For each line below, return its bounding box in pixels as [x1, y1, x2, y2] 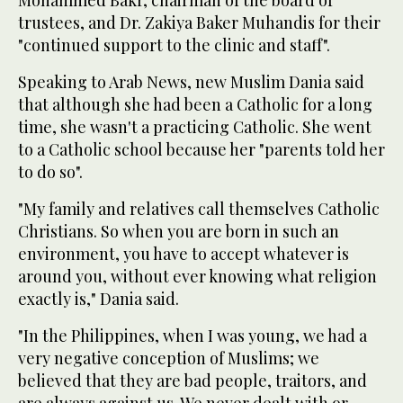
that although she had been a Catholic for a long [18, 93, 372, 115]
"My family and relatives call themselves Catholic [18, 197, 380, 219]
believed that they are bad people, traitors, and [18, 369, 367, 391]
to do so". [18, 160, 83, 183]
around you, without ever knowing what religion [18, 264, 377, 287]
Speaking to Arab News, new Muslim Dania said [18, 70, 364, 93]
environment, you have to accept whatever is [18, 242, 349, 264]
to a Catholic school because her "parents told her [18, 138, 385, 160]
